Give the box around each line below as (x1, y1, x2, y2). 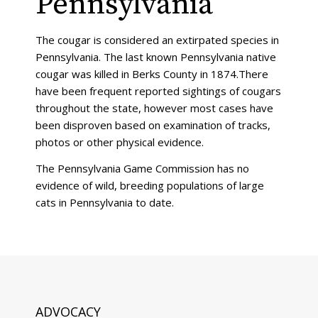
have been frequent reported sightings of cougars (35, 84, 281, 98)
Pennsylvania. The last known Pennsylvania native (35, 50, 276, 64)
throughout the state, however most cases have (35, 101, 273, 115)
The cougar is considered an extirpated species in (35, 33, 279, 47)
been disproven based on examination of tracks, (35, 118, 270, 132)
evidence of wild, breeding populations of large (35, 177, 264, 192)
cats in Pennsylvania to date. (35, 194, 174, 209)
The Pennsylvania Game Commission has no (35, 160, 249, 175)
